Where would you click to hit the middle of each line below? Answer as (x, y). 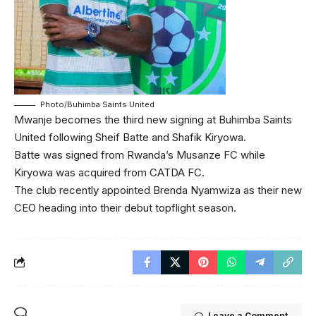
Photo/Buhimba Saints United (97, 104)
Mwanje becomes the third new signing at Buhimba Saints (153, 119)
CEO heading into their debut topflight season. (125, 207)
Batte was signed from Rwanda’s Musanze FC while (140, 154)
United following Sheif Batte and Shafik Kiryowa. (130, 137)
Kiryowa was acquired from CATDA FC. (109, 172)
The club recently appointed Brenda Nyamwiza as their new (158, 190)
